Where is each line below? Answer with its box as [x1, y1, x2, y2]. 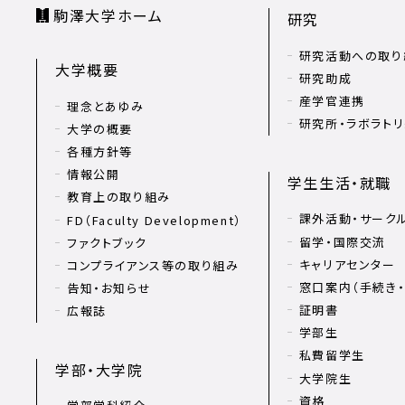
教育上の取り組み [67, 188, 171, 206]
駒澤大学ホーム [53, 5, 164, 26]
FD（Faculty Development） [67, 211, 242, 229]
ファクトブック [67, 233, 147, 251]
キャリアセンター [298, 255, 396, 273]
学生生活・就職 [287, 171, 391, 193]
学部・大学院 [55, 358, 144, 381]
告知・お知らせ [67, 279, 152, 297]
